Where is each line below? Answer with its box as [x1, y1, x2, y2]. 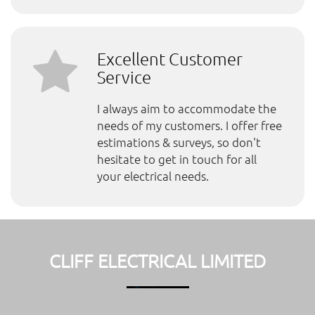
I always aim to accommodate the [96, 100, 276, 116]
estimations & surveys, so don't [96, 134, 261, 150]
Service [96, 65, 151, 87]
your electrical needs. [96, 167, 209, 184]
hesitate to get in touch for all [96, 150, 257, 167]
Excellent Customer [96, 47, 243, 69]
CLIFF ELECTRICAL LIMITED [49, 249, 266, 271]
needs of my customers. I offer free [96, 117, 282, 133]
